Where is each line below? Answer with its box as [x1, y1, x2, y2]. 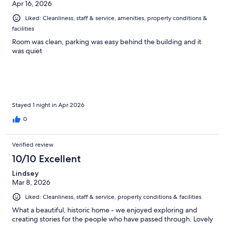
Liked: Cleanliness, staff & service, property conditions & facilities [25, 193, 201, 201]
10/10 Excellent [12, 153, 81, 165]
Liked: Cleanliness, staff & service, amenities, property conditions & [25, 14, 207, 23]
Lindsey [12, 169, 39, 178]
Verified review [12, 141, 54, 149]
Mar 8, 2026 [12, 178, 50, 187]
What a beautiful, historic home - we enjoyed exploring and [12, 205, 197, 215]
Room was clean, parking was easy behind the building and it [12, 37, 201, 47]
